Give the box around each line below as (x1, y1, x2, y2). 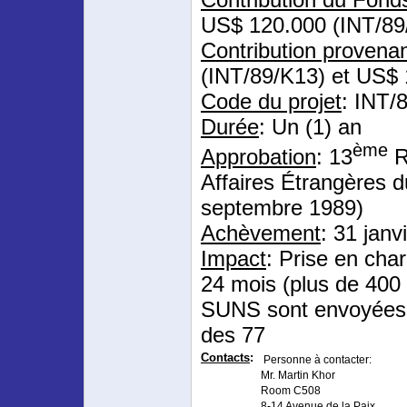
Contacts (201, 350, 250, 364)
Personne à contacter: (261, 352, 372, 366)
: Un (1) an (259, 114, 362, 139)
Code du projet (201, 89, 342, 114)
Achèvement (201, 220, 321, 245)
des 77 (201, 322, 265, 347)
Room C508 (261, 383, 321, 397)
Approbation (201, 144, 316, 169)
